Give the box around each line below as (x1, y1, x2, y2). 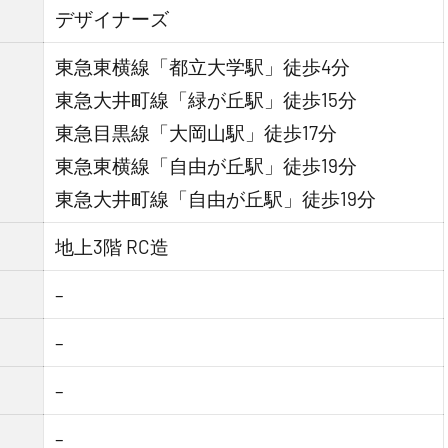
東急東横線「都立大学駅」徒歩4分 (55, 55, 351, 79)
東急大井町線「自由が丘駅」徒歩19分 (55, 187, 377, 211)
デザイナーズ (55, 7, 170, 31)
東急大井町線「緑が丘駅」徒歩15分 (55, 88, 358, 112)
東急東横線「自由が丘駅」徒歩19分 (55, 154, 358, 178)
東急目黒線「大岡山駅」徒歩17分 (55, 121, 338, 145)
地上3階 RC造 (55, 235, 170, 259)
